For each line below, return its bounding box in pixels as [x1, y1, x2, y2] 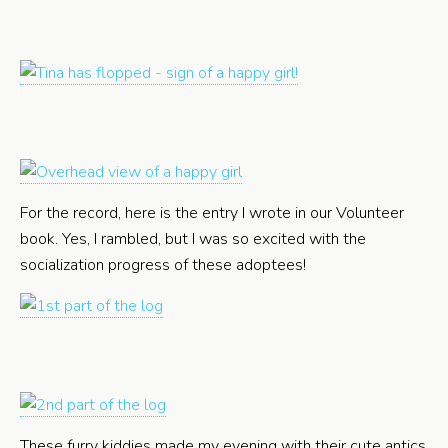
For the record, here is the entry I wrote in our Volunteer [20, 202, 404, 224]
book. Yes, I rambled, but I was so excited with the [20, 228, 366, 250]
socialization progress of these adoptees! [20, 254, 306, 276]
